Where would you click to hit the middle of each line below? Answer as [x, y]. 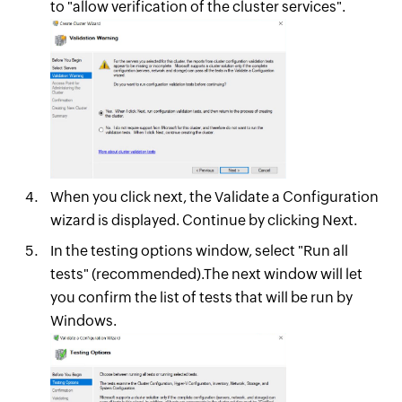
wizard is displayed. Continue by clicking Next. [203, 221]
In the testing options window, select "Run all [199, 251]
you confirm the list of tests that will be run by [201, 298]
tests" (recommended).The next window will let [206, 275]
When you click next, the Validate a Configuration [214, 197]
